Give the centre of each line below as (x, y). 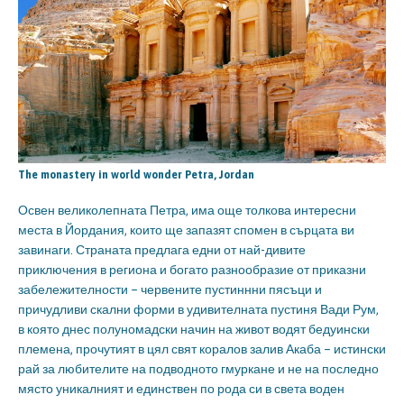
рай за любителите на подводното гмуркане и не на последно (198, 369)
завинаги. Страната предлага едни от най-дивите (162, 250)
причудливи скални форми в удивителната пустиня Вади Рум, (198, 310)
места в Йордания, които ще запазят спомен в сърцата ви (186, 230)
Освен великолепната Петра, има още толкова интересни (187, 211)
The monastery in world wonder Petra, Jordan (136, 175)
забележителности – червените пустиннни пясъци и (170, 290)
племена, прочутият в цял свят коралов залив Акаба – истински (202, 349)
